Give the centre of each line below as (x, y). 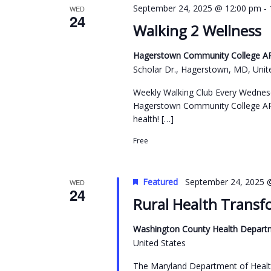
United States (159, 243)
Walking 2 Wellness (197, 30)
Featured (160, 181)
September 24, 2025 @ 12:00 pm (197, 8)
